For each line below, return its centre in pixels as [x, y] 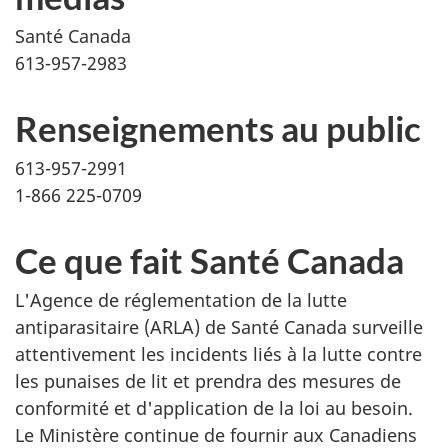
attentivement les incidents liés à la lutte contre [218, 354]
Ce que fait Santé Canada [209, 260]
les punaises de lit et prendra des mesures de [208, 381]
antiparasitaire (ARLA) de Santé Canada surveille [219, 327]
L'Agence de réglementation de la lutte [181, 300]
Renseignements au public [218, 128]
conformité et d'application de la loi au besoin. [214, 408]
